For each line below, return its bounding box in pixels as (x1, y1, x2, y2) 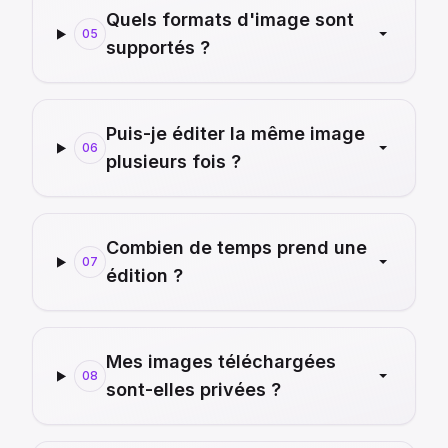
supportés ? (105, 37, 210, 59)
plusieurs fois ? (105, 151, 241, 173)
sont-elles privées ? (105, 379, 281, 401)
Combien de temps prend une (105, 237, 367, 259)
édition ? (105, 265, 183, 287)
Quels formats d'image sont (105, 9, 354, 31)
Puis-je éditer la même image (105, 123, 365, 145)
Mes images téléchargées (105, 351, 336, 373)
